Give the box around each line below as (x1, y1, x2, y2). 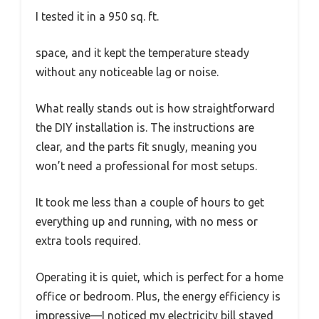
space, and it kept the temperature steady (36, 46, 249, 60)
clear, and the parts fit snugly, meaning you (36, 140, 257, 154)
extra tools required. (36, 234, 140, 248)
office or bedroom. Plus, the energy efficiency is (36, 290, 281, 303)
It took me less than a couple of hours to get (36, 196, 264, 209)
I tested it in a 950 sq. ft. (36, 10, 159, 23)
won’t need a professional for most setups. (36, 159, 257, 173)
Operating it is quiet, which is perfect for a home (36, 271, 283, 284)
